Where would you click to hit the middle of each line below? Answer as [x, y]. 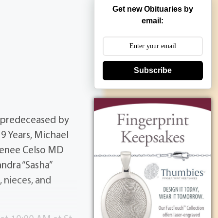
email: [153, 21]
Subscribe [153, 71]
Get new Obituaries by [153, 9]
